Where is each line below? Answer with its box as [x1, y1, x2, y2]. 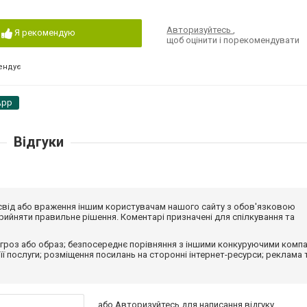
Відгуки [13, 134, 64, 150]
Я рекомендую [14, 27, 75, 38]
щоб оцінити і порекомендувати [167, 35, 300, 45]
